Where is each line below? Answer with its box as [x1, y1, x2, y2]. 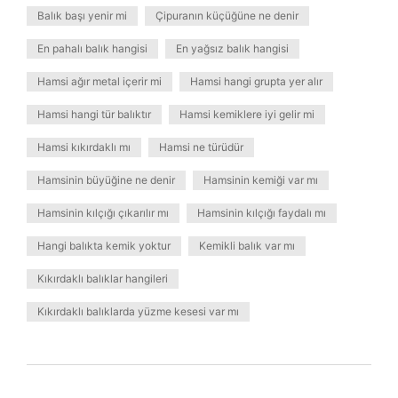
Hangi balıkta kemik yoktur [37, 239, 171, 252]
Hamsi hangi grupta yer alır [190, 75, 322, 88]
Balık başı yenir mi [37, 9, 127, 22]
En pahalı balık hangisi [37, 42, 147, 55]
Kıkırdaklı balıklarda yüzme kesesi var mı [37, 305, 239, 318]
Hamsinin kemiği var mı [203, 173, 318, 187]
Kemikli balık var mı [199, 239, 295, 252]
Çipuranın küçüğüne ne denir [155, 9, 298, 22]
